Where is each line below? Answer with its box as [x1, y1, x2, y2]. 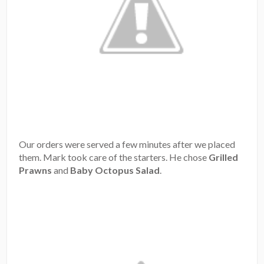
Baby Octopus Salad [70, 164, 160, 176]
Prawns [19, 164, 52, 176]
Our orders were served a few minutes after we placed [19, 138, 236, 150]
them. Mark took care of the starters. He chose [19, 151, 209, 163]
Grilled [209, 151, 239, 163]
